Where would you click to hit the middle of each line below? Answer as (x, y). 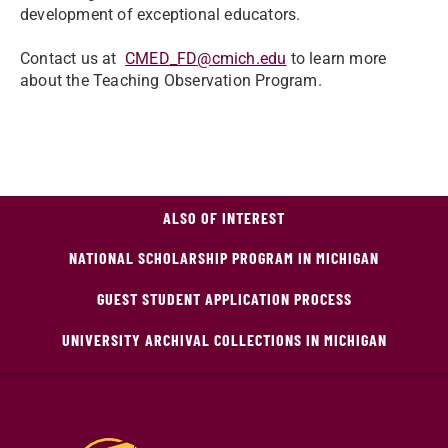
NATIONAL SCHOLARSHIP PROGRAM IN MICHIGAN (224, 257)
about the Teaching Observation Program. (171, 80)
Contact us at (72, 58)
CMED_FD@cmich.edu (206, 58)
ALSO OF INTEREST (224, 217)
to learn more (336, 58)
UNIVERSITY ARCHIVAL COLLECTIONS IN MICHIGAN (224, 339)
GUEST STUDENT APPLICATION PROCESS (224, 298)
